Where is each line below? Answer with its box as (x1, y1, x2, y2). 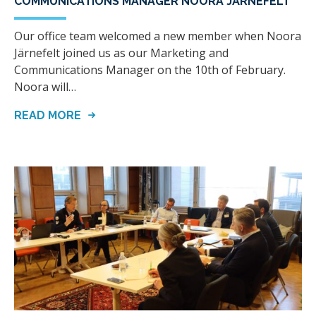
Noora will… (14, 78, 76, 95)
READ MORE (14, 108, 84, 122)
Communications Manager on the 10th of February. (14, 61, 286, 78)
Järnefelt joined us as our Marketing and (14, 44, 229, 61)
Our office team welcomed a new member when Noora (14, 28, 301, 44)
